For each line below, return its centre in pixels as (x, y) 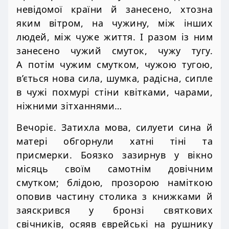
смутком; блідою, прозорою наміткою (114, 183)
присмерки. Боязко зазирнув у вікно (114, 155)
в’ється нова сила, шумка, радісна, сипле (114, 78)
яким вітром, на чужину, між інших (114, 23)
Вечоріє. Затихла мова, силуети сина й (114, 128)
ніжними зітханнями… (69, 106)
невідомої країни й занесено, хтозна (114, 9)
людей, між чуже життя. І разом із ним (114, 37)
